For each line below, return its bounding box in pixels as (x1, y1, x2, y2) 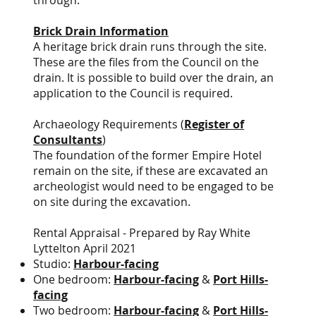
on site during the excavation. (33, 194, 194, 209)
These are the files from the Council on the (33, 54, 260, 70)
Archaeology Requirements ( (33, 116, 185, 132)
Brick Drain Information (33, 23, 169, 39)
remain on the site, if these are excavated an (33, 163, 269, 178)
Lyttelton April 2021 (33, 241, 137, 256)
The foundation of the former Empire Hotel (33, 147, 262, 163)
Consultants (33, 132, 103, 147)
